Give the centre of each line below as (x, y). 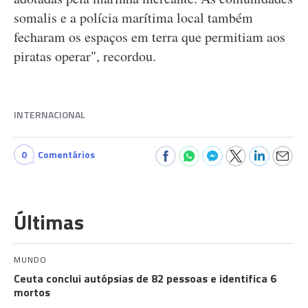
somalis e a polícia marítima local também (133, 18)
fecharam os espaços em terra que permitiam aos (150, 37)
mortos (32, 292)
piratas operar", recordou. (85, 56)
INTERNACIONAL (49, 114)
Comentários (66, 154)
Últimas (49, 222)
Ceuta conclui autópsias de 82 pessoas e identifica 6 (145, 278)
